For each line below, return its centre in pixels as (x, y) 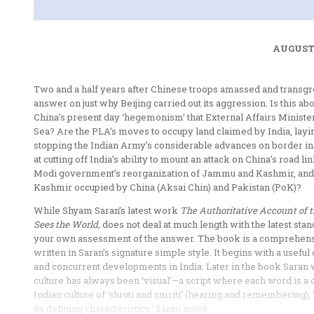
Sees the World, (67, 224)
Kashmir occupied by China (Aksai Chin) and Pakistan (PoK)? (168, 187)
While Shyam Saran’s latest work (107, 210)
